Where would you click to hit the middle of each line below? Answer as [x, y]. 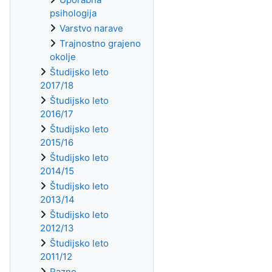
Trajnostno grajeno [100, 43]
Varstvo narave [91, 28]
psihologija [73, 13]
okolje [63, 57]
